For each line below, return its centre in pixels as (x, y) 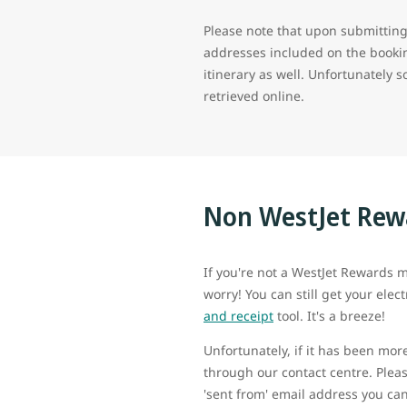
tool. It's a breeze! (329, 315)
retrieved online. (254, 95)
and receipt (238, 315)
